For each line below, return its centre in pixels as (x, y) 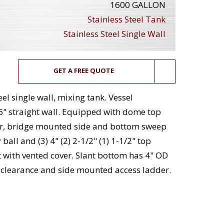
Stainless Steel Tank (126, 19)
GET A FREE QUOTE (84, 71)
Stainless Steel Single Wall (114, 34)
